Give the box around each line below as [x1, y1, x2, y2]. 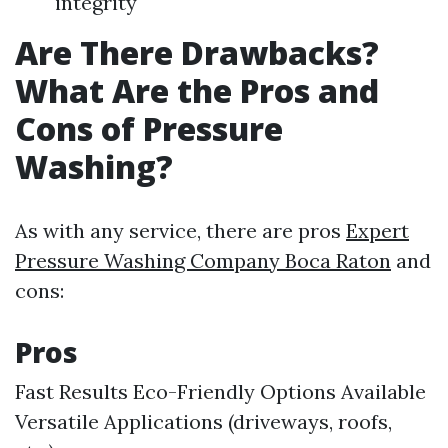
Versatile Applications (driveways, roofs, [15, 409, 392, 434]
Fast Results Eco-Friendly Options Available [15, 379, 426, 404]
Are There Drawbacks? [15, 31, 379, 74]
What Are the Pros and [15, 69, 379, 112]
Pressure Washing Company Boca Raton [15, 248, 391, 273]
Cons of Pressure [15, 107, 283, 150]
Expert [346, 218, 409, 243]
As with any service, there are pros [15, 218, 346, 243]
